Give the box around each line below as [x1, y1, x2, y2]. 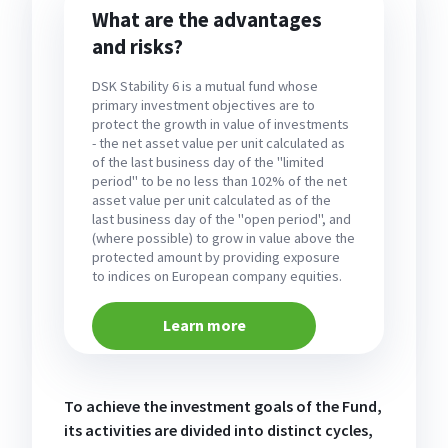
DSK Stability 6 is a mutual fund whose [92, 76, 319, 95]
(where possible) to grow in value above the [92, 228, 356, 247]
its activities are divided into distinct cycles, [64, 419, 374, 440]
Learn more [162, 314, 246, 335]
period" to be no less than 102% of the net [92, 171, 348, 190]
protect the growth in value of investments [92, 114, 350, 133]
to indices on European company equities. [92, 266, 343, 285]
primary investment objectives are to [92, 95, 316, 114]
